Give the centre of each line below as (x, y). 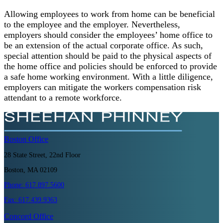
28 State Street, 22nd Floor (42, 155)
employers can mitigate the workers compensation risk (103, 87)
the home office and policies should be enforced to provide (111, 66)
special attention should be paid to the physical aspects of (108, 56)
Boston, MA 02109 (31, 170)
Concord (18, 216)
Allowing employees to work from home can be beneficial (110, 14)
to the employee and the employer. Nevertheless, (92, 24)
